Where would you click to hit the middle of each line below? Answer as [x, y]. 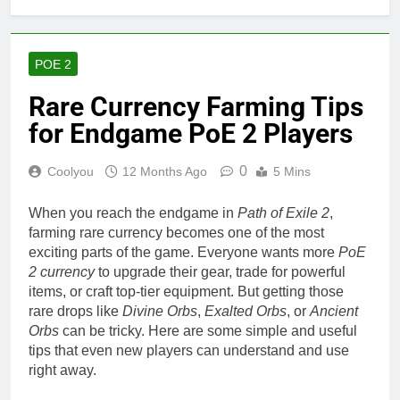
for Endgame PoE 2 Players [191, 133]
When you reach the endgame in [133, 213]
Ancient [334, 311]
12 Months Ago [165, 171]
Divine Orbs [160, 311]
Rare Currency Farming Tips [196, 107]
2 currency [62, 272]
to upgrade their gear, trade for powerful [220, 272]
